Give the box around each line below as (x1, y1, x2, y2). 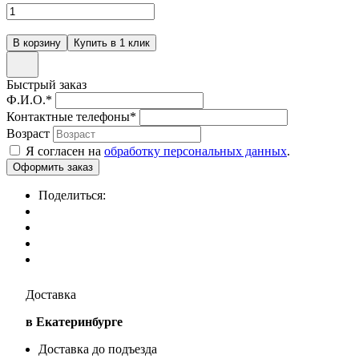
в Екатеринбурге (26, 314, 123, 329)
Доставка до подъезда (38, 341, 157, 356)
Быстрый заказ (6, 77, 87, 91)
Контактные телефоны (6, 109, 130, 123)
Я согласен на (26, 143, 104, 158)
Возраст (6, 126, 50, 140)
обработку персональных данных (104, 143, 287, 158)
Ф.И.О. (6, 92, 46, 107)
